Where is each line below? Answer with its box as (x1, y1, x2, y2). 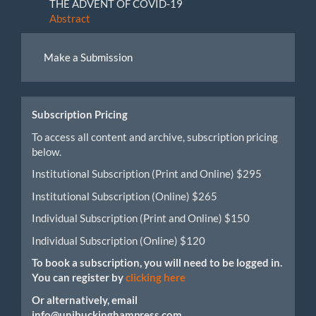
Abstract (49, 11, 90, 25)
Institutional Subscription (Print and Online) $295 (32, 167, 262, 180)
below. (32, 145, 61, 158)
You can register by (32, 271, 126, 284)
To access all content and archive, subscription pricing (32, 130, 278, 143)
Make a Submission (44, 51, 133, 63)
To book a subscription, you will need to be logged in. (32, 256, 282, 269)
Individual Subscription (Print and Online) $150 (32, 212, 250, 224)
